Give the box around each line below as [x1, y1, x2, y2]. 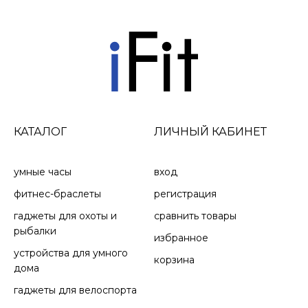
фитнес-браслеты [14, 187, 101, 200]
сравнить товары [154, 209, 236, 222]
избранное [154, 231, 208, 244]
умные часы [14, 165, 71, 178]
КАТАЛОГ [14, 124, 67, 138]
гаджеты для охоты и [14, 209, 117, 222]
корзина [154, 253, 195, 266]
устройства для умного [14, 246, 128, 259]
